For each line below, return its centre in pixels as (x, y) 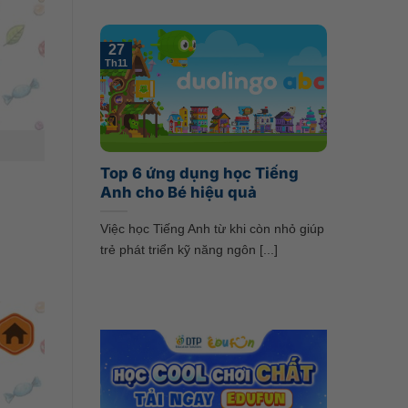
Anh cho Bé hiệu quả (178, 193)
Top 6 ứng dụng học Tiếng (199, 173)
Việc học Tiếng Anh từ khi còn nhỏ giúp (212, 229)
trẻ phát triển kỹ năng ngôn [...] (189, 250)
